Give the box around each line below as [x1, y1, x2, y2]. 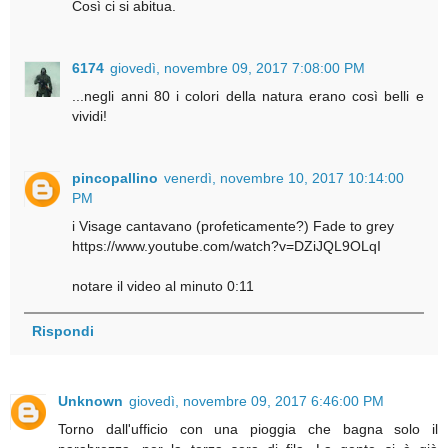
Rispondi [31, 322, 94, 339]
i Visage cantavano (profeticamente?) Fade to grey [72, 217, 395, 234]
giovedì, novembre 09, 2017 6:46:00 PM [129, 392, 384, 409]
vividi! [72, 107, 108, 124]
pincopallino [72, 169, 159, 186]
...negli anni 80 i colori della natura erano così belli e [72, 87, 424, 104]
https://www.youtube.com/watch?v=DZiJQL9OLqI [72, 237, 382, 254]
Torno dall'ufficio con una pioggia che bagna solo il [58, 420, 438, 437]
